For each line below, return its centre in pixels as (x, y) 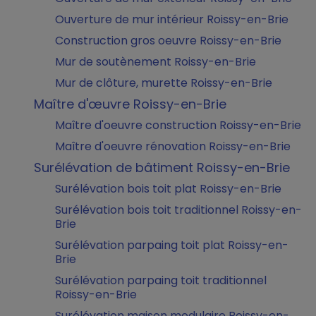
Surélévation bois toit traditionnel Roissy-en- (178, 210)
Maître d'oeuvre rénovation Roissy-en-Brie (173, 146)
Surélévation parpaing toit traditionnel (161, 280)
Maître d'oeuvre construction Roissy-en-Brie (178, 125)
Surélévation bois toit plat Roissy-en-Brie (168, 189)
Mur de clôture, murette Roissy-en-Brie (164, 83)
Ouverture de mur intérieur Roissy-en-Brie (172, 19)
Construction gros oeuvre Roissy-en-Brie (168, 41)
